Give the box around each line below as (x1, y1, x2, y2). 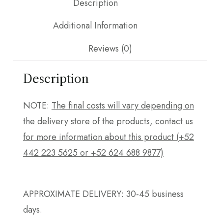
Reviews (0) (88, 42, 132, 55)
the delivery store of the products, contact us (23, 114, 193, 128)
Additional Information (53, 19, 137, 32)
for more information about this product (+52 (23, 130, 194, 143)
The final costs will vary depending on (51, 99, 194, 112)
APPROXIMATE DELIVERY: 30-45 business (23, 187, 184, 200)
